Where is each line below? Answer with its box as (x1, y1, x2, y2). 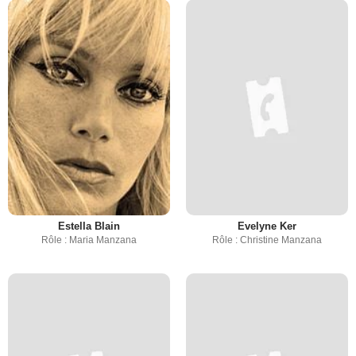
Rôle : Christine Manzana (212, 234, 322, 246)
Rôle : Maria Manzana (41, 234, 137, 246)
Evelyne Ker (238, 220, 296, 232)
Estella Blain (58, 220, 120, 232)
